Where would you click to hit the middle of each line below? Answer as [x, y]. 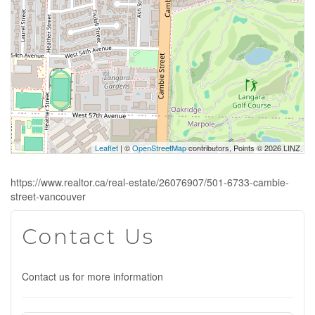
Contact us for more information [92, 276]
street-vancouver [48, 196]
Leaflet [107, 148]
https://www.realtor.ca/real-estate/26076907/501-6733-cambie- [150, 182]
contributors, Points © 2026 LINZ [243, 148]
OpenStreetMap [159, 148]
